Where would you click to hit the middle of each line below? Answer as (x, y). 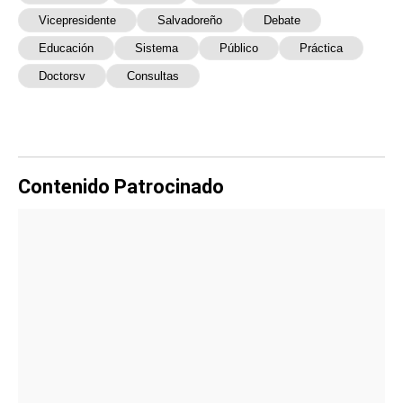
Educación (66, 48)
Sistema (157, 48)
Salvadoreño (190, 20)
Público (239, 48)
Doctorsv (62, 76)
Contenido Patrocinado (121, 186)
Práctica (321, 48)
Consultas (153, 76)
